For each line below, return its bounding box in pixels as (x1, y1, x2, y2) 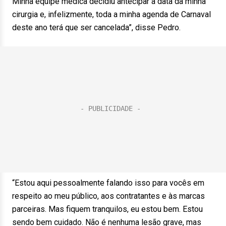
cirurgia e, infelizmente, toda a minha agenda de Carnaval (12, 10, 211, 19)
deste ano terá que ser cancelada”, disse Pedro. (12, 23, 181, 32)
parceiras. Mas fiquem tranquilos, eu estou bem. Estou (12, 204, 203, 214)
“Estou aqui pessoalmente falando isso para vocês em (12, 178, 204, 188)
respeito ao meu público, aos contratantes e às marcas (12, 191, 205, 201)
